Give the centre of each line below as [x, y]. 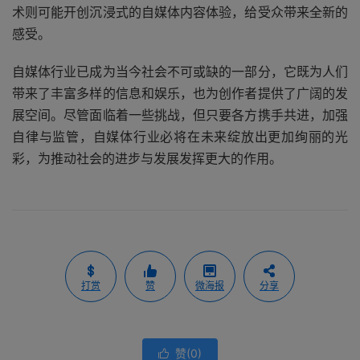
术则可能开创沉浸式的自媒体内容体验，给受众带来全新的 [180, 12]
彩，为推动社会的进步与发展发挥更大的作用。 [147, 158]
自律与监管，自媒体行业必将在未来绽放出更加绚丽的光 [180, 137]
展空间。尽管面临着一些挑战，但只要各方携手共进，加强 [180, 115]
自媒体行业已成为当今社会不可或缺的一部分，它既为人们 [180, 72]
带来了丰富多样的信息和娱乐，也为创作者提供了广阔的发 [180, 93]
